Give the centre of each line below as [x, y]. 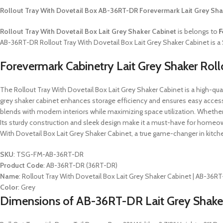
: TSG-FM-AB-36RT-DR [49, 154]
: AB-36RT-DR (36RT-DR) [80, 165]
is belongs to [198, 31]
